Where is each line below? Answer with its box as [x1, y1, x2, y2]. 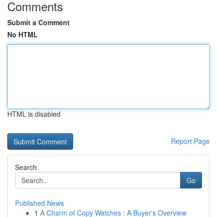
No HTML [7, 30, 38, 39]
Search [15, 162, 37, 172]
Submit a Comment [7, 17, 70, 27]
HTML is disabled [7, 109, 61, 119]
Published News [15, 198, 64, 208]
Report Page [171, 136, 210, 146]
